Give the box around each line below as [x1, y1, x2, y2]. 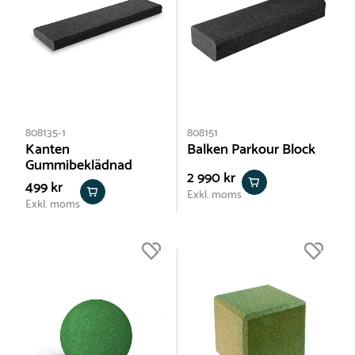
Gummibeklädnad [25, 154, 132, 178]
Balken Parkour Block [187, 138, 315, 162]
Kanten [25, 138, 70, 162]
